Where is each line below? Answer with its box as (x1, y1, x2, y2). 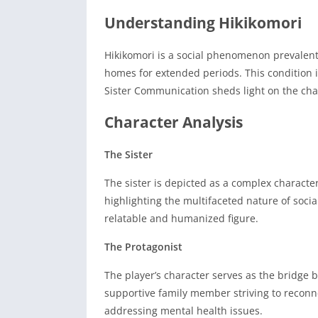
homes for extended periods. (104, 66, 242, 80)
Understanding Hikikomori (104, 13, 302, 33)
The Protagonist (104, 240, 182, 254)
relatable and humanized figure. (104, 212, 258, 226)
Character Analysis (104, 112, 243, 133)
